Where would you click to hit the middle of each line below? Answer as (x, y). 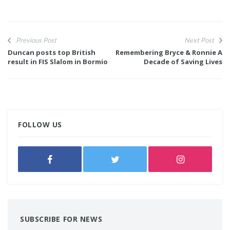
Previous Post (36, 40)
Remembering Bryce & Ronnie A (169, 53)
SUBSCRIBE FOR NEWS (61, 219)
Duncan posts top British (52, 53)
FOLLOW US (40, 125)
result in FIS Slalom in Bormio (58, 62)
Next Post (199, 40)
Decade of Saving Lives (183, 62)
